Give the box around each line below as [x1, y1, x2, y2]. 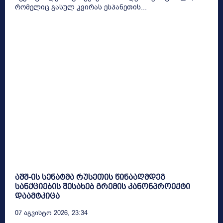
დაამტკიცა [15, 191, 60, 200]
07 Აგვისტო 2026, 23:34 [15, 208, 88, 217]
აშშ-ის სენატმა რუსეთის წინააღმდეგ [15, 172, 165, 181]
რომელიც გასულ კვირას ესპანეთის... [15, 2, 147, 12]
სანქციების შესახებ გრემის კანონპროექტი [15, 182, 190, 191]
